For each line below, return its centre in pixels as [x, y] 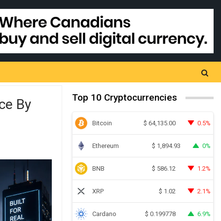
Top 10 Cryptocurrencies [125, 97]
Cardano [105, 214]
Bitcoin [102, 123]
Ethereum [106, 146]
